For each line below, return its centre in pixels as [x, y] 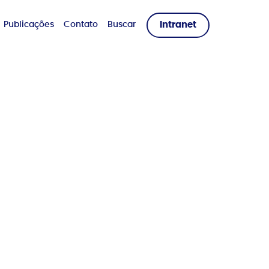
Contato [81, 25]
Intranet [178, 25]
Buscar [122, 25]
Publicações [29, 25]
